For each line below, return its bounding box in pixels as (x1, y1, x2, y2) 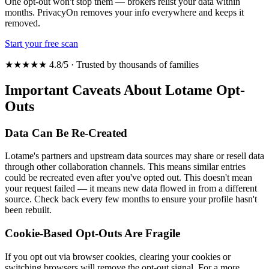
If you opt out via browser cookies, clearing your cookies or (5, 251, 231, 262)
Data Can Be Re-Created (5, 126, 127, 139)
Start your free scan (5, 38, 78, 49)
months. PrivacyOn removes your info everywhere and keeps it (5, 7, 244, 17)
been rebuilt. (5, 205, 52, 216)
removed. (5, 17, 40, 28)
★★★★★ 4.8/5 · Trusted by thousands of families (5, 59, 199, 70)
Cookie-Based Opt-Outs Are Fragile (5, 226, 180, 240)
